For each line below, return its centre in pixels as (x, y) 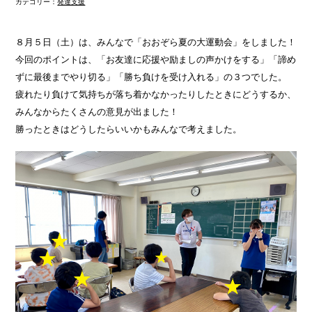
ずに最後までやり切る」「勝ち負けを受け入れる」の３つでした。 (151, 77)
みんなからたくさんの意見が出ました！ (97, 111)
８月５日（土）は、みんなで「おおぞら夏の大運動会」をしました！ (156, 42)
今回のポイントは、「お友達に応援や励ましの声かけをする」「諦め (156, 59)
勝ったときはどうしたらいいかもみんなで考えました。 (129, 129)
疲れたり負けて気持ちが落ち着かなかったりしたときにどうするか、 (156, 94)
